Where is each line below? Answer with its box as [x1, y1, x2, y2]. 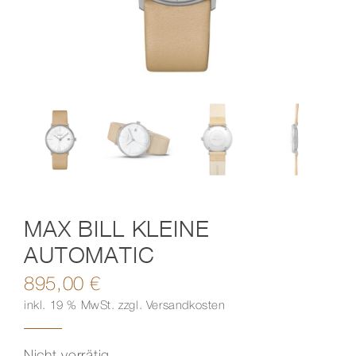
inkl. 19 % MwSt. [23, 300, 115, 311]
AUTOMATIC [23, 241, 155, 268]
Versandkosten [145, 300, 226, 311]
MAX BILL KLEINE [23, 215, 210, 242]
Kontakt [19, 27, 68, 42]
